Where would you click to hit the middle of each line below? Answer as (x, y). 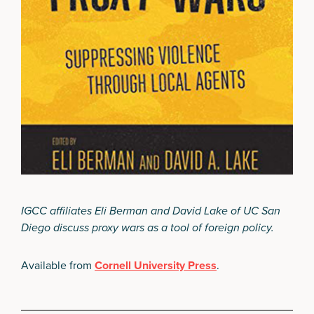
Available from (58, 265)
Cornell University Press (156, 265)
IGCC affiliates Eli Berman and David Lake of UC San (151, 210)
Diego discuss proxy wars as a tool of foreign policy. (148, 227)
